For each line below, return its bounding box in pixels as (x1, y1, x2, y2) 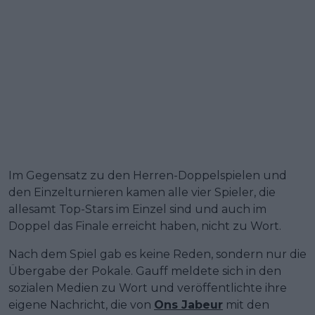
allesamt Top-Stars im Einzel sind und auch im (8, 202, 266, 217)
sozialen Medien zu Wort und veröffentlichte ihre (8, 281, 287, 295)
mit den (223, 298, 269, 312)
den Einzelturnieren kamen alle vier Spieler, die (8, 186, 276, 200)
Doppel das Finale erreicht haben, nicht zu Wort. (8, 219, 281, 233)
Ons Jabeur (154, 298, 223, 312)
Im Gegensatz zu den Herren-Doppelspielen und (8, 169, 287, 183)
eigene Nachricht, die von (8, 298, 154, 312)
